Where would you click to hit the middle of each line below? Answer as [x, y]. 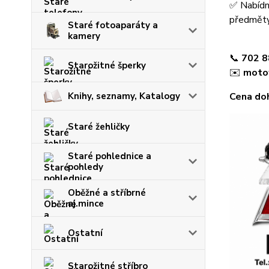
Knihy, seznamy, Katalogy [124, 96]
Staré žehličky [99, 126]
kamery [84, 36]
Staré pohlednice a [110, 156]
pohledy [86, 167]
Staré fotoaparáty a [113, 25]
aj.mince [86, 203]
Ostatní [85, 233]
